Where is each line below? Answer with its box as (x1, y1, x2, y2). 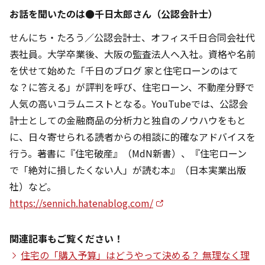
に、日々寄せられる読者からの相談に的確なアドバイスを (9, 130, 256, 144)
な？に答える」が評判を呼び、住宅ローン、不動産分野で (9, 80, 254, 95)
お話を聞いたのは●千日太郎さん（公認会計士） (9, 7, 218, 21)
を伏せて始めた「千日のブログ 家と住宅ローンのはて (9, 63, 238, 78)
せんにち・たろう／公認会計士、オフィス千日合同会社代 (9, 30, 255, 45)
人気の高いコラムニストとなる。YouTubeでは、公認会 (9, 96, 248, 111)
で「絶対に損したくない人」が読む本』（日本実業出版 (9, 163, 246, 177)
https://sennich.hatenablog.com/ (9, 196, 153, 211)
